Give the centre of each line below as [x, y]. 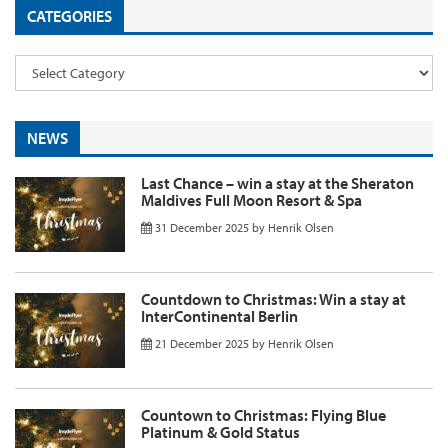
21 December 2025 [202, 343]
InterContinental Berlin [219, 315]
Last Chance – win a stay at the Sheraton [277, 182]
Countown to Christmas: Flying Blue [263, 414]
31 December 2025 [202, 227]
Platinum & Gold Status [220, 431]
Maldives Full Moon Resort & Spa [251, 199]
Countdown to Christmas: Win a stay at [273, 298]
